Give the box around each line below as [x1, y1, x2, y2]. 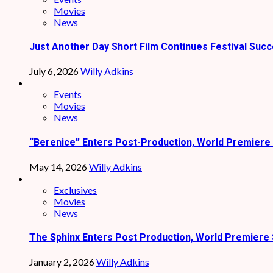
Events [54, 88, 82, 101]
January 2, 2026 [29, 256, 96, 268]
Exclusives [54, 183, 97, 196]
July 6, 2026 [29, 65, 80, 77]
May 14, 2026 [29, 160, 89, 172]
